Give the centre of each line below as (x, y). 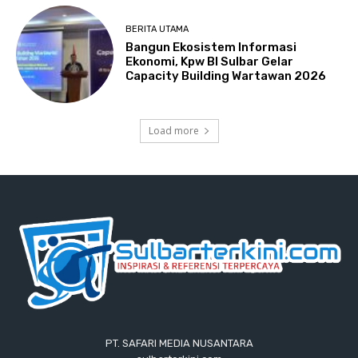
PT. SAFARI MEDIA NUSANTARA (179, 344)
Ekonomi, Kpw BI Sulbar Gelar (210, 62)
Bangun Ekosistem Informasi (211, 48)
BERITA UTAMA (157, 30)
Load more (173, 131)
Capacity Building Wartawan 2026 (226, 76)
